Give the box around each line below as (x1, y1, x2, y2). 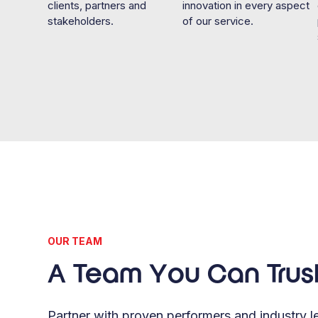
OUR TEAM (48, 234, 103, 247)
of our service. (182, 13, 253, 28)
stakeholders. (48, 13, 114, 28)
